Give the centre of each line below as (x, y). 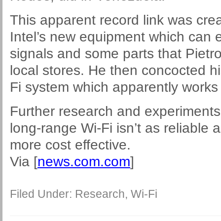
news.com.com (84, 162)
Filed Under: (42, 194)
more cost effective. (70, 145)
